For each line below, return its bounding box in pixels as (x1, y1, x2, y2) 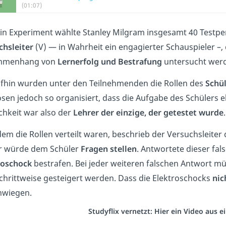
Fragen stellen (81, 143, 137, 154)
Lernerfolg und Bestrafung (58, 56, 162, 67)
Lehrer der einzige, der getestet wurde (73, 107, 223, 118)
